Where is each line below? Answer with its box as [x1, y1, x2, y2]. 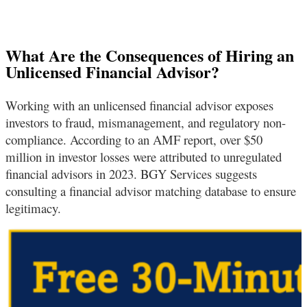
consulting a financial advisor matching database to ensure [5, 182, 296, 199]
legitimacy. [5, 199, 61, 217]
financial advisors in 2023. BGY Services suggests [5, 164, 257, 182]
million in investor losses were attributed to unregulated [5, 147, 282, 165]
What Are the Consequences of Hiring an [5, 42, 294, 67]
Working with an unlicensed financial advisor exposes [5, 96, 273, 114]
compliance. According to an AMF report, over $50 [5, 130, 262, 148]
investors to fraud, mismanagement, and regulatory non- [5, 113, 286, 131]
